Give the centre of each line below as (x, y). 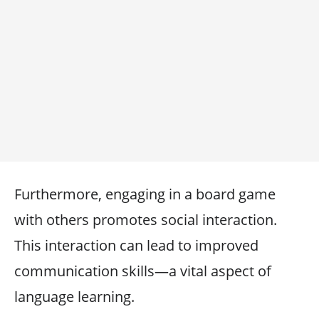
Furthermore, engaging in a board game (145, 194)
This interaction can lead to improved (136, 245)
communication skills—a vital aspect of (143, 271)
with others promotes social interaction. (146, 219)
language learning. (74, 296)
